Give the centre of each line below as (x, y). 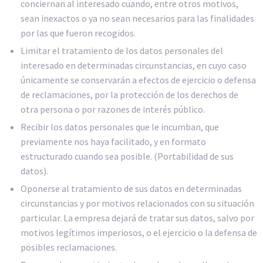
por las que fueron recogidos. (78, 33)
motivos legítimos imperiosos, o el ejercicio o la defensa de (139, 233)
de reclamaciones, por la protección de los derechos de (129, 95)
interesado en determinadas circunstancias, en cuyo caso (134, 65)
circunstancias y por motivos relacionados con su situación (137, 203)
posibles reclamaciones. (69, 247)
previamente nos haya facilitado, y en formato (113, 142)
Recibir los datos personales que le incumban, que (120, 127)
